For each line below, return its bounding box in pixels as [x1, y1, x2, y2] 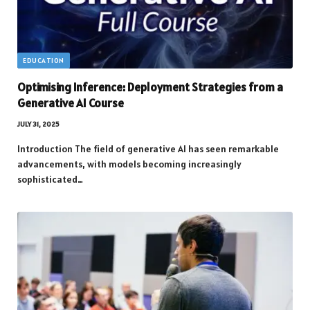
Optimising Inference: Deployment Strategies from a [17, 79, 283, 95]
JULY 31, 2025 [17, 119, 60, 129]
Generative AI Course [17, 95, 124, 111]
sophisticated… [17, 172, 83, 185]
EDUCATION [23, 55, 64, 65]
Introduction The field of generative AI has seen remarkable [17, 142, 279, 155]
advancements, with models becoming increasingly [17, 157, 241, 170]
